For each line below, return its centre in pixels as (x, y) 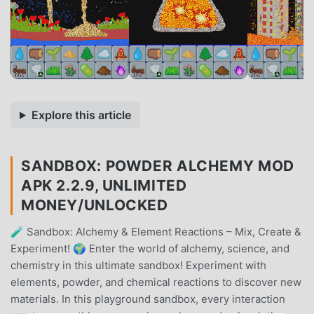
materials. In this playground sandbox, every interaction (148, 299)
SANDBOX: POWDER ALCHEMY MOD (158, 165)
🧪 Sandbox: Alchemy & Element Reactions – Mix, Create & (156, 231)
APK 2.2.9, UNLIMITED (104, 185)
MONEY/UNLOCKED (95, 205)
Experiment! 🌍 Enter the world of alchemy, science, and (150, 248)
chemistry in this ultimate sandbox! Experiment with (138, 265)
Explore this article (81, 115)
